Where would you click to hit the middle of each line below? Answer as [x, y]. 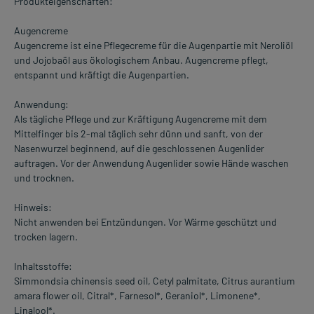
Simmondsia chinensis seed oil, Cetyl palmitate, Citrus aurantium [155, 281]
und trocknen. [44, 178]
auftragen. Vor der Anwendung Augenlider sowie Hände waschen [151, 163]
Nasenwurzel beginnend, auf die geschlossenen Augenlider [139, 149]
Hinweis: [33, 207]
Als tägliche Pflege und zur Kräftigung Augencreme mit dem [141, 119]
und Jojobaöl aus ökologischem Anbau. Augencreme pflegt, [141, 60]
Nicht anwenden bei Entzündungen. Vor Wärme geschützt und [145, 222]
